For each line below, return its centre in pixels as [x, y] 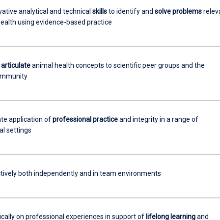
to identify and [131, 11]
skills [99, 11]
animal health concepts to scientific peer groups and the [117, 65]
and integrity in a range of [158, 119]
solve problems [178, 11]
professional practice [85, 119]
